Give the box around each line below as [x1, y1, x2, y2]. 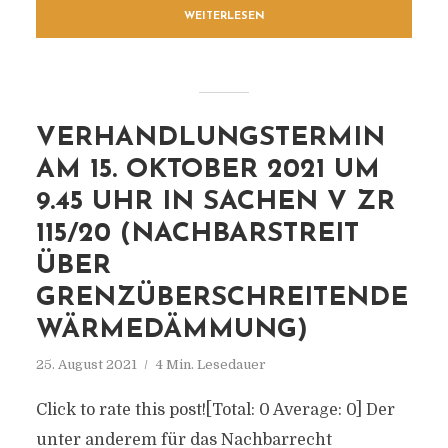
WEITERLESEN [183, 11, 265, 22]
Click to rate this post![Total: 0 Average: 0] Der [35, 401, 395, 419]
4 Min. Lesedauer [155, 357, 266, 372]
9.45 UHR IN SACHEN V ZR [35, 189, 395, 216]
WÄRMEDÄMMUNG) [35, 317, 308, 344]
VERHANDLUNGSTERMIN [35, 125, 385, 152]
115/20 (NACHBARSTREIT [35, 221, 359, 248]
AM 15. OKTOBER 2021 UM [35, 157, 380, 184]
